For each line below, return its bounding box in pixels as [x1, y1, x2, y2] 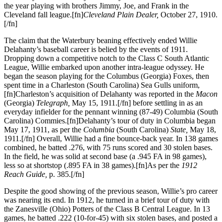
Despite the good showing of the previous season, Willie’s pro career [4, 186, 218, 195]
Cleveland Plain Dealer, [83, 10, 161, 19]
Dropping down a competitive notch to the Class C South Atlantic [4, 54, 209, 62]
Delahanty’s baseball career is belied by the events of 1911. [4, 45, 188, 54]
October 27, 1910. [161, 10, 218, 19]
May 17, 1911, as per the [4, 125, 83, 134]
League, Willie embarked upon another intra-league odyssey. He [4, 62, 204, 71]
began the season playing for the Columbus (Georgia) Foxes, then [4, 71, 209, 80]
